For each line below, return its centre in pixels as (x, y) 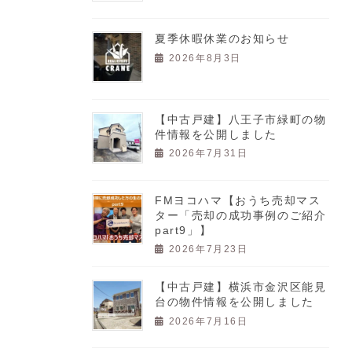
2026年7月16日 (208, 321)
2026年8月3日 (205, 58)
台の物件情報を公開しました (235, 301)
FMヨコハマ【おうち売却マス (238, 200)
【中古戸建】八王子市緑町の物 (241, 119)
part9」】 (183, 230)
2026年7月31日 (208, 154)
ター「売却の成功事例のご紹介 (241, 215)
